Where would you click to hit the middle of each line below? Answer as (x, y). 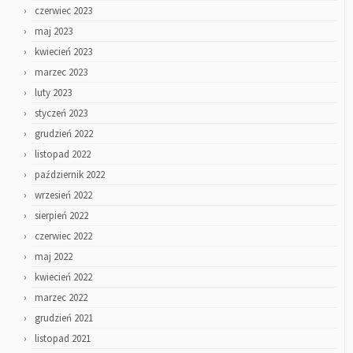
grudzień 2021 (64, 318)
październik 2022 (70, 175)
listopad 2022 (63, 154)
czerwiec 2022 (63, 236)
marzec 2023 (61, 72)
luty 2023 (53, 93)
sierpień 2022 (61, 216)
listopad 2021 (63, 338)
